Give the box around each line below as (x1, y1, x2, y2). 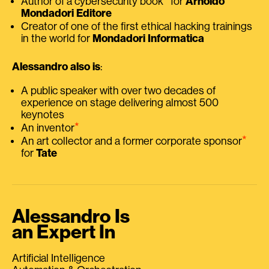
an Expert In (12, 223, 115, 243)
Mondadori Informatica (92, 33, 204, 44)
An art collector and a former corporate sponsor (21, 136, 242, 147)
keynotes (21, 109, 64, 121)
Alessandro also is (12, 61, 100, 73)
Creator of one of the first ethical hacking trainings (21, 21, 252, 32)
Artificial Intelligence (12, 253, 105, 264)
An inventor (21, 122, 74, 134)
